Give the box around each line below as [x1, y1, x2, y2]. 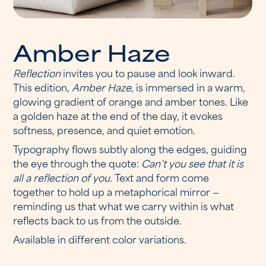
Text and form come [115, 169, 210, 185]
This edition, [13, 78, 72, 94]
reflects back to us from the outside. [13, 211, 182, 227]
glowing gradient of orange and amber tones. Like [13, 93, 249, 109]
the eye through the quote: [13, 154, 142, 170]
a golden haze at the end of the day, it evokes [13, 107, 223, 123]
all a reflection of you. [13, 169, 115, 185]
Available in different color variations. [13, 230, 187, 246]
